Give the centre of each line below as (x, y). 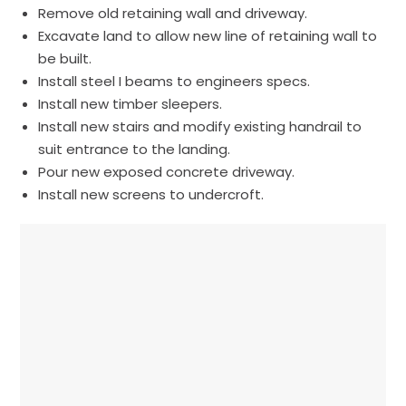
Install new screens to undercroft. (151, 194)
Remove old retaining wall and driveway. (173, 13)
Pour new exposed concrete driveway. (167, 171)
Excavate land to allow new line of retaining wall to (208, 35)
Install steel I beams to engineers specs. (174, 81)
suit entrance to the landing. (135, 149)
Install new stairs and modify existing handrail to (200, 126)
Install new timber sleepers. (130, 103)
